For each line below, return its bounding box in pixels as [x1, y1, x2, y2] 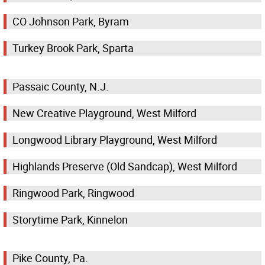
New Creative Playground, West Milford [12, 106, 196, 121]
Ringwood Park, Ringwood [12, 186, 134, 201]
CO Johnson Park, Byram [12, 14, 129, 29]
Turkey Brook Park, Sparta [12, 41, 134, 56]
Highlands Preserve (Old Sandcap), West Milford [12, 159, 237, 174]
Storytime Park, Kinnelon [12, 212, 128, 227]
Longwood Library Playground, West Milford [12, 132, 217, 147]
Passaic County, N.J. [12, 79, 109, 94]
